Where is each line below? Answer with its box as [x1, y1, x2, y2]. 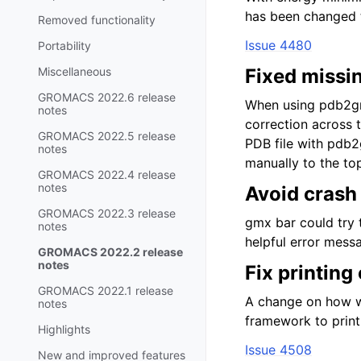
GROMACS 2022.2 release [38, 244, 183, 259]
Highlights [38, 322, 90, 336]
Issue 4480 [245, 37, 312, 53]
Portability [38, 38, 91, 52]
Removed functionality [38, 12, 156, 27]
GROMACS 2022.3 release [38, 205, 176, 220]
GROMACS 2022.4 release [38, 167, 176, 181]
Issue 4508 [245, 342, 312, 358]
